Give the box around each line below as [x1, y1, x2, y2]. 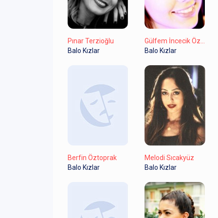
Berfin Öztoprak [68, 153, 117, 162]
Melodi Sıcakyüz [144, 153, 194, 162]
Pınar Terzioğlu [68, 36, 114, 45]
